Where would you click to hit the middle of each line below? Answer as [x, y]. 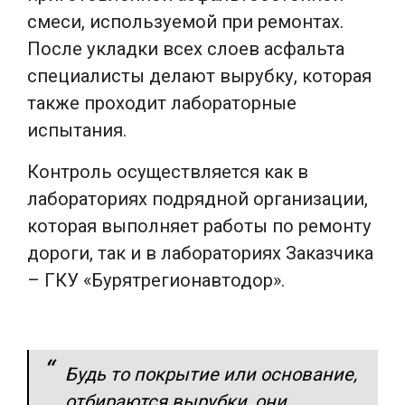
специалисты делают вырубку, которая [199, 75]
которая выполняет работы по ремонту [199, 226]
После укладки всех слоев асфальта [186, 48]
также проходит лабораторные [162, 103]
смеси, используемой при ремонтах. [185, 21]
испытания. [77, 130]
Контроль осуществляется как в [168, 171]
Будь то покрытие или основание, [211, 374]
